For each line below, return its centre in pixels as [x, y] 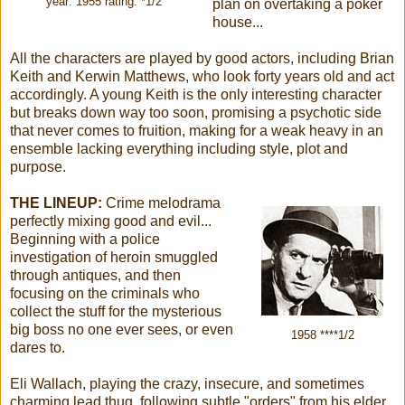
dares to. [38, 347]
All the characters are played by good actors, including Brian [202, 58]
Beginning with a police [85, 239]
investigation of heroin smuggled [114, 257]
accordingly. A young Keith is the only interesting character [196, 94]
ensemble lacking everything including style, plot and [179, 148]
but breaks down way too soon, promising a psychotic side [196, 112]
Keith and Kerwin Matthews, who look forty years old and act [202, 76]
